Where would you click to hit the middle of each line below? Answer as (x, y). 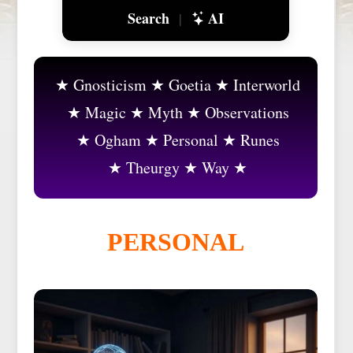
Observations (247, 112)
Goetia (190, 85)
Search (149, 18)
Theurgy (153, 167)
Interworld (267, 85)
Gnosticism (110, 85)
